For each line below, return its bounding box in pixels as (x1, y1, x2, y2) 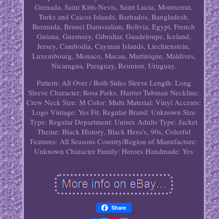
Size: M (63, 97, 86, 108)
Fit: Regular (90, 107, 127, 117)
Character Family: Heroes (66, 146, 144, 156)
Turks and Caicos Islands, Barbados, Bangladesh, (38, 12, 189, 22)
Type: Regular (30, 117, 73, 127)
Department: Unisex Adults (75, 117, 158, 127)
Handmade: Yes (145, 146, 194, 156)
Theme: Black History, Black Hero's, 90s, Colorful (37, 127, 191, 137)
